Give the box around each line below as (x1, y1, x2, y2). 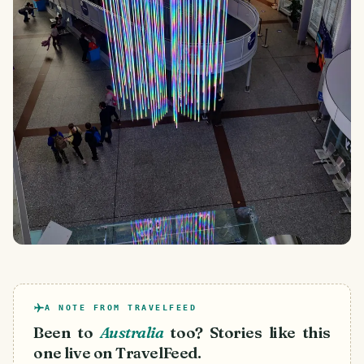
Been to (33, 323, 93, 343)
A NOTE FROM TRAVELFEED (45, 303, 197, 313)
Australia (99, 323, 164, 343)
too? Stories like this (170, 323, 331, 343)
